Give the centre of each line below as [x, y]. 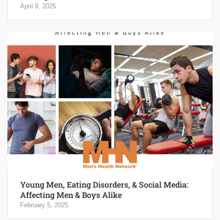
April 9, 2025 [38, 6]
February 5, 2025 [44, 205]
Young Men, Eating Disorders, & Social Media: [104, 184]
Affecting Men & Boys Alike [71, 194]
